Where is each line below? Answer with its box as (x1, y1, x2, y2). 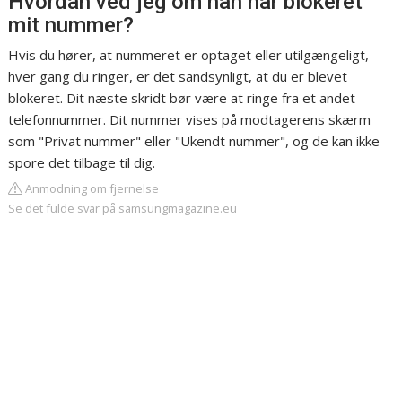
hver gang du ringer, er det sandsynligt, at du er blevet (8, 67, 348, 86)
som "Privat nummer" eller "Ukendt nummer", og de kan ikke (8, 132, 380, 151)
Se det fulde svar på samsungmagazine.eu (8, 200, 238, 217)
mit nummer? (8, 13, 135, 39)
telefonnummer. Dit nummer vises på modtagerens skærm (8, 110, 371, 129)
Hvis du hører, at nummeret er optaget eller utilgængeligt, (8, 46, 370, 65)
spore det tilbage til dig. (8, 153, 156, 172)
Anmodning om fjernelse (22, 180, 160, 197)
